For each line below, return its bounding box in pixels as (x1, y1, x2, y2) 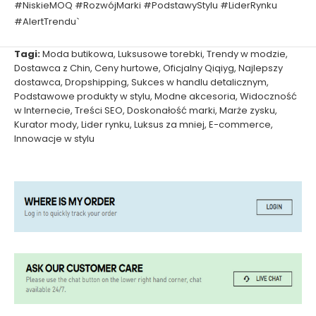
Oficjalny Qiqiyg (163, 61, 234, 75)
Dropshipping (65, 75, 127, 89)
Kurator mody (14, 118, 77, 131)
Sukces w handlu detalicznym (131, 75, 267, 89)
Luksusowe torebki (118, 47, 202, 61)
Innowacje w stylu (14, 132, 95, 145)
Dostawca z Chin (14, 61, 90, 75)
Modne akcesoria (154, 90, 236, 103)
